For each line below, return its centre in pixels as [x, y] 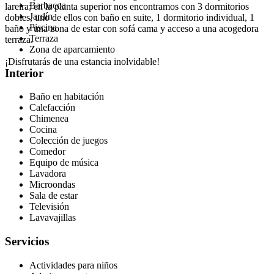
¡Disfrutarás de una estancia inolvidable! [82, 62]
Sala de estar [54, 196]
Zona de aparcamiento [72, 49]
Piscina [43, 27]
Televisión [49, 207]
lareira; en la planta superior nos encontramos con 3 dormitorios [127, 7]
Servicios [27, 242]
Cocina [43, 130]
